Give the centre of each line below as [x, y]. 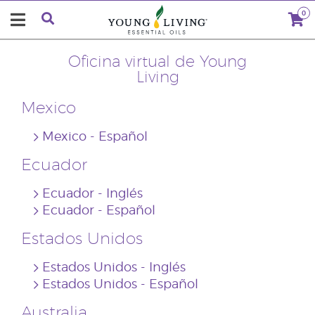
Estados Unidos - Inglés [114, 268]
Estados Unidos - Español [120, 285]
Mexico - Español [95, 137]
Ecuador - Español [99, 211]
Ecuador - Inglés [92, 194]
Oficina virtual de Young [157, 62]
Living [157, 77]
